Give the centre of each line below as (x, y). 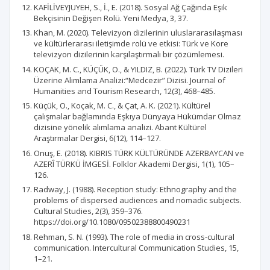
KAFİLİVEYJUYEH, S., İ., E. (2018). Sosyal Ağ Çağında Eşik (130, 7)
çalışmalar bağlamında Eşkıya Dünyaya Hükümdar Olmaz (137, 116)
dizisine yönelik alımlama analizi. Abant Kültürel (120, 127)
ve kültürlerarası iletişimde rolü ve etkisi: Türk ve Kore (131, 43)
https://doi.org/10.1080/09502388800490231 (112, 222)
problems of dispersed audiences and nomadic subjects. (138, 200)
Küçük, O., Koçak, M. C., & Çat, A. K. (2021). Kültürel (122, 105)
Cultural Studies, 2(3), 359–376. (88, 211)
